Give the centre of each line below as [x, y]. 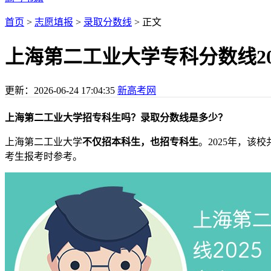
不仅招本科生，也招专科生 [140, 142]
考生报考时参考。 [44, 156]
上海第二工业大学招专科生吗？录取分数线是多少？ [116, 117]
